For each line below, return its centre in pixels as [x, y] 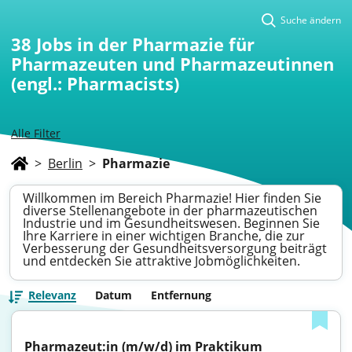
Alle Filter [36, 133]
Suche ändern [311, 20]
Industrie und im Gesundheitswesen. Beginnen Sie [171, 223]
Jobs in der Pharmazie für [145, 44]
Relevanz [52, 295]
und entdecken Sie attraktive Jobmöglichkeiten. [161, 261]
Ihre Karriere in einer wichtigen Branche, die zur [164, 236]
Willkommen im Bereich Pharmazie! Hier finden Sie [172, 198]
